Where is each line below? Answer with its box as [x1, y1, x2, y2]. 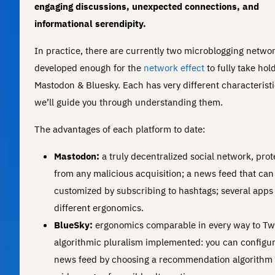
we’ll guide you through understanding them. [34, 96, 223, 108]
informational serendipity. [34, 17, 146, 29]
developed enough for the [34, 61, 144, 74]
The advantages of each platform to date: [34, 123, 205, 135]
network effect [144, 61, 204, 74]
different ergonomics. [54, 201, 144, 214]
